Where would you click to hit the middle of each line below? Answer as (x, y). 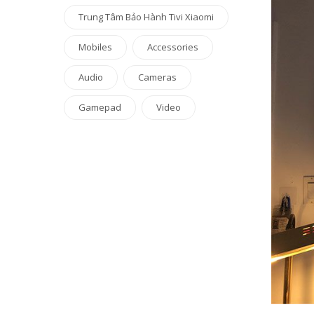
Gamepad (100, 107)
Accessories (173, 47)
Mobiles (95, 47)
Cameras (157, 77)
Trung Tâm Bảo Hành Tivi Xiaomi (146, 17)
